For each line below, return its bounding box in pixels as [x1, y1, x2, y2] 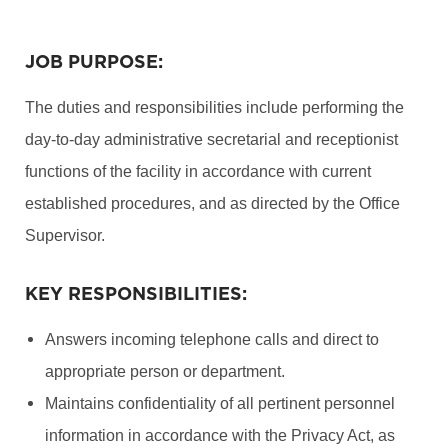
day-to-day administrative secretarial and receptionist [24, 130, 398, 148]
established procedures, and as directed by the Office [24, 194, 400, 212]
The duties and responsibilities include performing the [24, 98, 404, 116]
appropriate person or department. [44, 362, 285, 380]
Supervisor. [24, 226, 105, 244]
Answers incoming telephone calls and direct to [44, 330, 379, 348]
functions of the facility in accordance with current [24, 162, 371, 180]
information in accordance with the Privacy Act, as [44, 426, 395, 444]
